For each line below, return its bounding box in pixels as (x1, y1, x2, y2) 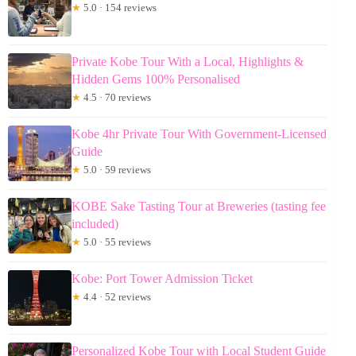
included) (72, 216, 118, 230)
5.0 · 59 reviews (81, 163, 151, 176)
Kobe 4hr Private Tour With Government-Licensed (72, 126, 327, 141)
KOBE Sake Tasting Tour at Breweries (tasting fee (72, 199, 326, 213)
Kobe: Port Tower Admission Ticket (72, 271, 253, 285)
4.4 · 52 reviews (81, 290, 151, 303)
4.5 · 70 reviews (81, 91, 151, 103)
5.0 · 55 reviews (81, 235, 151, 248)
